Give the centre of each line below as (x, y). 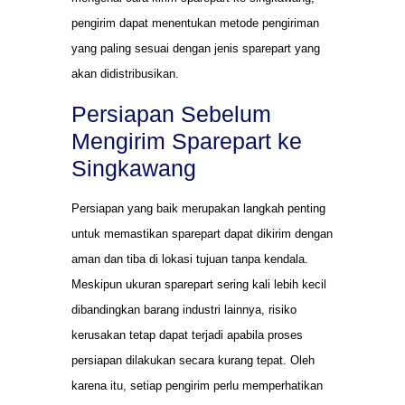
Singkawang (134, 168)
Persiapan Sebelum (171, 113)
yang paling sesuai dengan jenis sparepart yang (196, 49)
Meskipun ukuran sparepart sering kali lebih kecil (199, 284)
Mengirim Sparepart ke (187, 141)
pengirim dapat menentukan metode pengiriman (195, 24)
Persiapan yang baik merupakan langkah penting (198, 208)
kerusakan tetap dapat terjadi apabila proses (187, 334)
